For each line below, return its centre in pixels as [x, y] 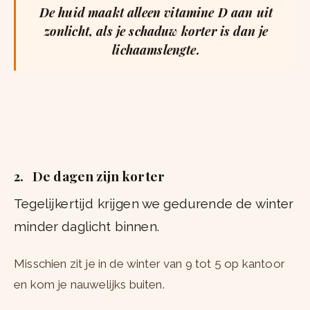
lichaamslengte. [156, 50]
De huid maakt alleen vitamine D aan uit [156, 13]
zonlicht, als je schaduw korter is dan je [156, 31]
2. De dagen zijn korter [90, 176]
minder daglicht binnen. [86, 227]
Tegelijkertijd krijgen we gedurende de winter [154, 204]
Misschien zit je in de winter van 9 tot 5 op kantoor [149, 264]
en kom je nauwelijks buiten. [89, 285]
